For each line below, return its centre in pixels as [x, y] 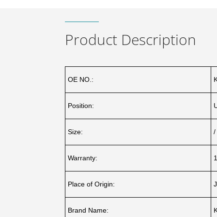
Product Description [131, 39]
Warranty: [83, 158]
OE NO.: [81, 79]
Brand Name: [88, 210]
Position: [81, 105]
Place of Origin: [92, 184]
